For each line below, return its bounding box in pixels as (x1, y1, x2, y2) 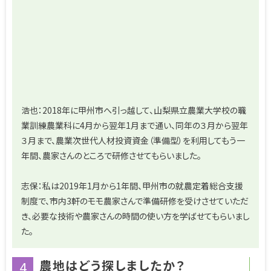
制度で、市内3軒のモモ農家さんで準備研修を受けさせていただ (21, 195, 249, 207)
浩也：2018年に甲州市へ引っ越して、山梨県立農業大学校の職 (21, 104, 246, 117)
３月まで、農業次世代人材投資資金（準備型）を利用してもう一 (21, 134, 245, 147)
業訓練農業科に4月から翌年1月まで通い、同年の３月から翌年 (21, 119, 248, 132)
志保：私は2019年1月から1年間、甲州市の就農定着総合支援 (21, 180, 243, 192)
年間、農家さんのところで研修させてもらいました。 (21, 149, 201, 162)
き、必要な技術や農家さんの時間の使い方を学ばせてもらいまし (21, 210, 250, 223)
